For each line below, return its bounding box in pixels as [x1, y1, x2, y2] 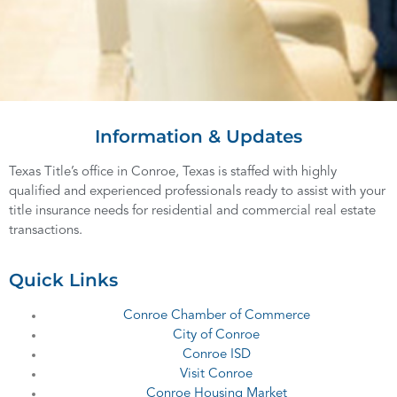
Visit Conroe [180, 367, 253, 381]
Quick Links [9, 269, 118, 291]
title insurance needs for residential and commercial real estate [9, 204, 376, 218]
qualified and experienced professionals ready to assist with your [9, 184, 385, 198]
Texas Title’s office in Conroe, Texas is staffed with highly [9, 165, 337, 179]
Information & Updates [95, 125, 302, 147]
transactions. [9, 223, 82, 237]
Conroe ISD [182, 347, 251, 362]
